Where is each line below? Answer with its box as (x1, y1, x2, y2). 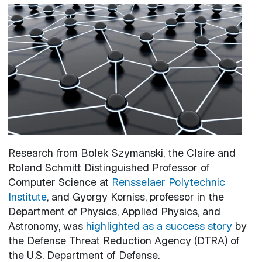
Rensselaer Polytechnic (111, 175, 225, 189)
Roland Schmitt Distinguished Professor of (8, 160, 210, 174)
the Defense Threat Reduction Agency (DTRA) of (8, 233, 240, 247)
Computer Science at (8, 175, 112, 189)
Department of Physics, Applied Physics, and (8, 204, 220, 218)
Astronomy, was (8, 219, 86, 233)
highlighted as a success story (85, 219, 232, 233)
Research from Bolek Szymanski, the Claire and (8, 146, 236, 160)
